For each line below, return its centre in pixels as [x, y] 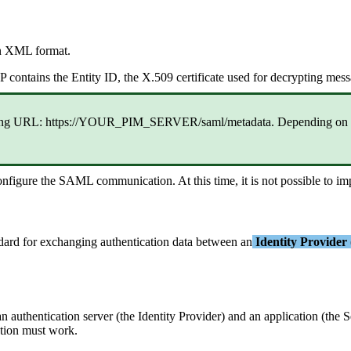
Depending [305, 122]
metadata [249, 122]
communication [134, 181]
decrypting [297, 78]
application [291, 317]
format [51, 51]
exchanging [69, 241]
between [217, 241]
